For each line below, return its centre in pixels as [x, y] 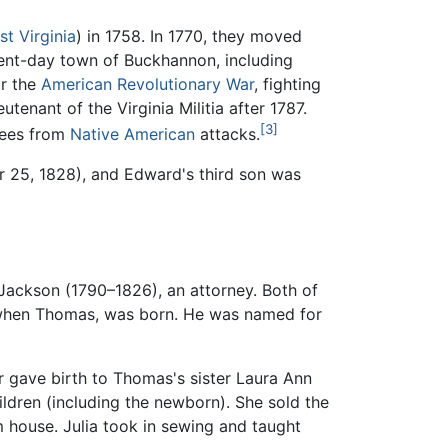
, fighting [287, 83]
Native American [132, 133]
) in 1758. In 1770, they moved [189, 35]
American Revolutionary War [147, 83]
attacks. [227, 133]
